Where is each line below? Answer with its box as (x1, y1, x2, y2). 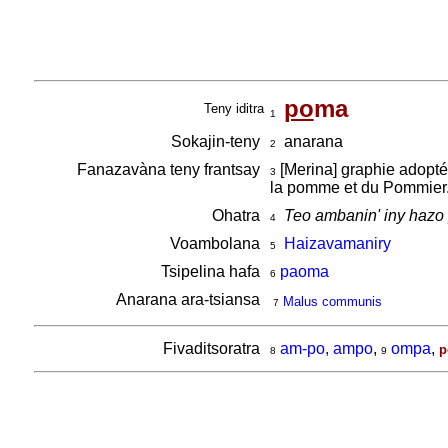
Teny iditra (203, 101, 264, 116)
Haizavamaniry (283, 235, 391, 252)
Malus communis (282, 294, 382, 309)
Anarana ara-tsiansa (115, 291, 264, 308)
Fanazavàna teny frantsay (76, 161, 264, 178)
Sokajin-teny (170, 133, 264, 150)
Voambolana (169, 235, 264, 252)
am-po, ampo (279, 340, 373, 357)
